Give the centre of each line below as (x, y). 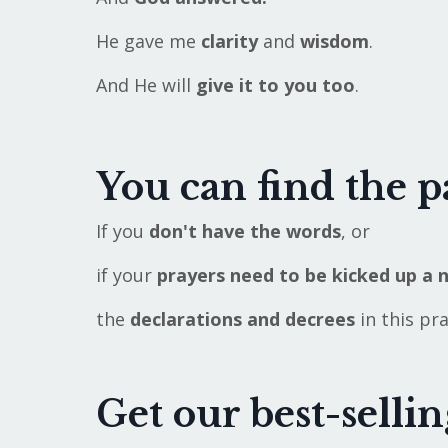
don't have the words (244, 231)
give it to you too (275, 85)
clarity (226, 41)
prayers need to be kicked (273, 275)
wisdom (334, 41)
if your (126, 275)
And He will (145, 85)
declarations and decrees (242, 319)
